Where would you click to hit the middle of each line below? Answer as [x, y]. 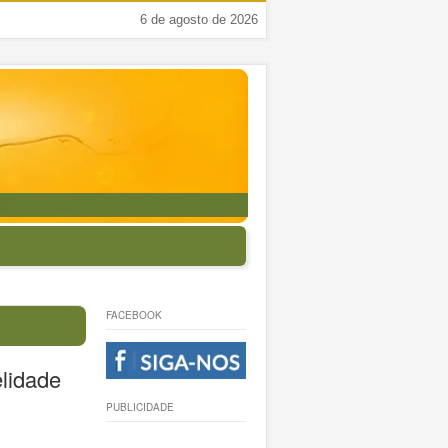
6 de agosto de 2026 [199, 19]
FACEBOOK [134, 314]
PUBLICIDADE [140, 407]
